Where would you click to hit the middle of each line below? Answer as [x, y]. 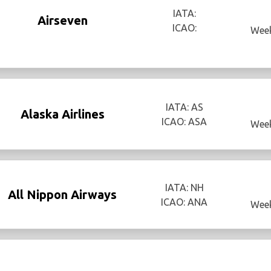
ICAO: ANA [184, 202]
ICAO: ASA [184, 121]
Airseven [62, 20]
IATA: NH [184, 187]
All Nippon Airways [62, 194]
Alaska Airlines [62, 114]
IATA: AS [184, 107]
